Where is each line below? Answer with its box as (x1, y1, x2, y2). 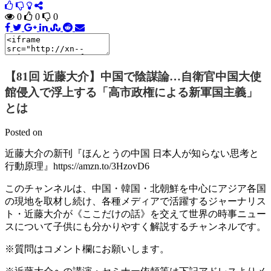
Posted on (5, 127, 42, 138)
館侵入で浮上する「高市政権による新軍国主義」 (5, 85, 258, 99)
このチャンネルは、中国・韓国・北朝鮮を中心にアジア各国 (5, 183, 266, 194)
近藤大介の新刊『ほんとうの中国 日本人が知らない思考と (5, 148, 259, 159)
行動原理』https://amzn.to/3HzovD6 (5, 161, 149, 172)
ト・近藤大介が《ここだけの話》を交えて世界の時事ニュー (5, 209, 266, 220)
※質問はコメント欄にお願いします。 (5, 244, 169, 255)
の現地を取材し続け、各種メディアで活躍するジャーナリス (5, 196, 266, 207)
